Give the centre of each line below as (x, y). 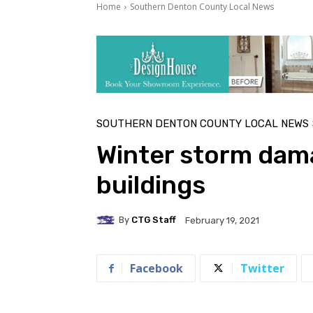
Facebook (156, 268)
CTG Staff (154, 220)
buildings (151, 184)
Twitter (262, 268)
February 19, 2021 (222, 220)
